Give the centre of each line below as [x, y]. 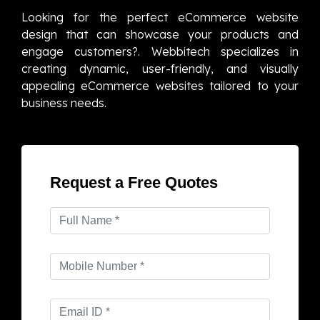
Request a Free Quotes [134, 183]
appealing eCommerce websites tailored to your [160, 86]
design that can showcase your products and [160, 35]
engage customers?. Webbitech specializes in [160, 52]
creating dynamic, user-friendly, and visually [160, 69]
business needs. [64, 103]
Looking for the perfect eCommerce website [160, 17]
